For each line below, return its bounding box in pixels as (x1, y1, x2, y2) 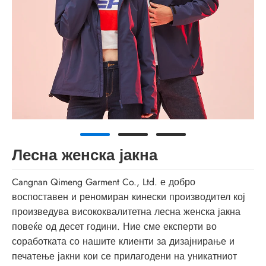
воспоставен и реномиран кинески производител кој (12, 190, 245, 204)
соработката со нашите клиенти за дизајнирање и (12, 235, 235, 249)
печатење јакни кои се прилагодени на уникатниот (12, 249, 237, 264)
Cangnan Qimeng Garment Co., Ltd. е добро (12, 175, 195, 189)
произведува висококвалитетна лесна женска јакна (12, 205, 240, 219)
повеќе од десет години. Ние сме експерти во (12, 220, 217, 234)
